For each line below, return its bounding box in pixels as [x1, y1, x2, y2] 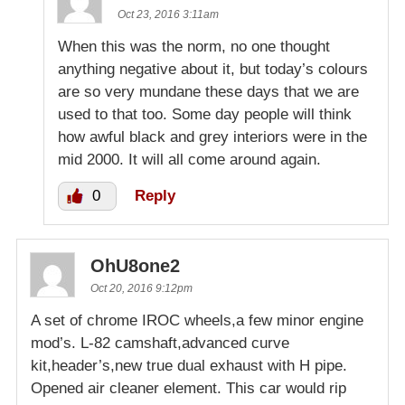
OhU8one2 [90, 256, 180, 277]
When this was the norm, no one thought [58, 38, 330, 56]
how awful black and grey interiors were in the [58, 128, 367, 146]
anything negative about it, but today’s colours [58, 61, 368, 79]
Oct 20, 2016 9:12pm [90, 282, 193, 296]
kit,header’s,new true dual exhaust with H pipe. [31, 357, 347, 375]
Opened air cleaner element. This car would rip [31, 380, 346, 398]
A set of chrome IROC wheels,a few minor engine [31, 312, 363, 330]
